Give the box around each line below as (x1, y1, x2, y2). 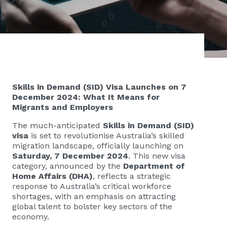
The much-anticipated (12, 121, 103, 130)
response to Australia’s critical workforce (12, 181, 171, 191)
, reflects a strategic (93, 171, 171, 181)
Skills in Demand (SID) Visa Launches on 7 (12, 82, 186, 92)
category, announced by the (12, 161, 123, 171)
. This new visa (128, 151, 185, 161)
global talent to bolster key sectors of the (12, 202, 172, 211)
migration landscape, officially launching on (12, 141, 183, 150)
